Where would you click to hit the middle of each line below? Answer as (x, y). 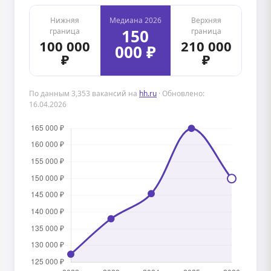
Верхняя (206, 20)
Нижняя (65, 20)
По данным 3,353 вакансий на (84, 93)
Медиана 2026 (135, 20)
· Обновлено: (181, 93)
